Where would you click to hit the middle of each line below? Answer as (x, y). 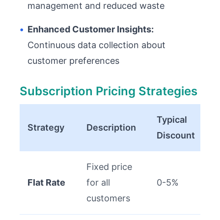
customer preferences (73, 61)
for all (98, 182)
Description (111, 127)
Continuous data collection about (96, 45)
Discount (176, 135)
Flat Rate (46, 182)
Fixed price (109, 167)
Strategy (46, 127)
